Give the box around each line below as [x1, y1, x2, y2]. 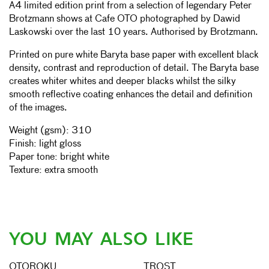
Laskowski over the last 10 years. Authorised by [9, 27, 210, 37]
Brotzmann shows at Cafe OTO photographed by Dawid [9, 14, 240, 24]
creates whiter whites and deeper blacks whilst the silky [9, 76, 236, 86]
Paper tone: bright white [9, 152, 109, 162]
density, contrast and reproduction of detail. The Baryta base [9, 63, 259, 73]
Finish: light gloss [9, 139, 81, 149]
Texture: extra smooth [9, 165, 98, 175]
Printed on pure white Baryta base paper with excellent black [9, 50, 259, 60]
